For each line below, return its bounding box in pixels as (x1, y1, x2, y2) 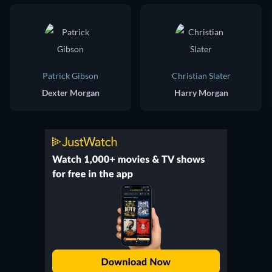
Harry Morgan (174, 87, 228, 98)
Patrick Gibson (42, 70, 98, 81)
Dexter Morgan (41, 87, 100, 98)
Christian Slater (171, 70, 231, 81)
